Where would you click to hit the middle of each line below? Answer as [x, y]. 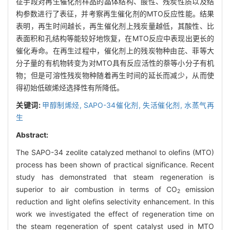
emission [200, 189]
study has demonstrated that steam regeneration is [115, 177]
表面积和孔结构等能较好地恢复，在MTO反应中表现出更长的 [115, 38]
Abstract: [32, 135]
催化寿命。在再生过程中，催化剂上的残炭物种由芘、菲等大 [115, 50]
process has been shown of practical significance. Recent [115, 164]
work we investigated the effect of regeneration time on [115, 214]
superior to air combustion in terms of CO [97, 189]
